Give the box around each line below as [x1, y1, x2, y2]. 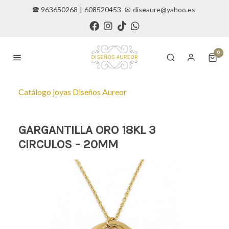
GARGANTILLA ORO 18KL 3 [18, 123, 155, 138]
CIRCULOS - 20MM [18, 137, 118, 152]
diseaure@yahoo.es [133, 5, 195, 14]
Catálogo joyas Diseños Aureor [18, 87, 127, 97]
